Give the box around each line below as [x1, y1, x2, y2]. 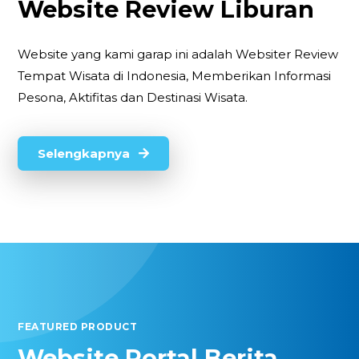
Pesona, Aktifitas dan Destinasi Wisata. [18, 89, 248, 105]
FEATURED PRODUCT [18, 321, 138, 333]
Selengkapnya [38, 146, 134, 162]
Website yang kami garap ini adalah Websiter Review [18, 46, 339, 62]
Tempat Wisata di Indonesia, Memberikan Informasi [18, 67, 332, 83]
